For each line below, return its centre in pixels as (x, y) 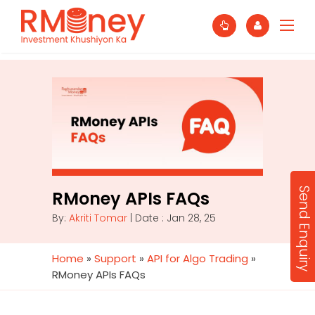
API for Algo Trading (198, 258)
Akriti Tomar (98, 218)
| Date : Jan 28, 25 (172, 218)
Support (115, 258)
